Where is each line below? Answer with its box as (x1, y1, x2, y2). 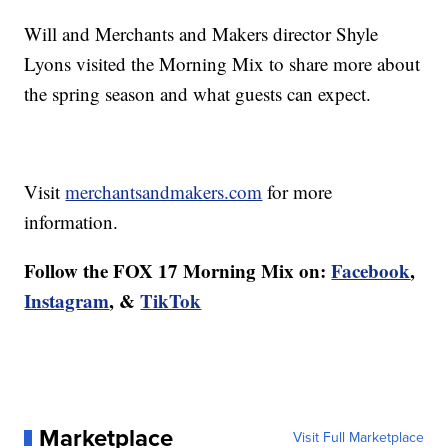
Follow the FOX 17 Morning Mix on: (24, 257, 327, 285)
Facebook (331, 257, 411, 285)
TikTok (140, 287, 202, 315)
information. (24, 209, 119, 235)
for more (262, 179, 333, 205)
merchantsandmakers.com (65, 179, 263, 205)
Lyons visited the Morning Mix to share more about (24, 51, 421, 77)
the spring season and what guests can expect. (24, 81, 372, 107)
